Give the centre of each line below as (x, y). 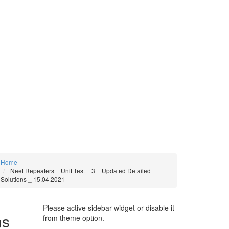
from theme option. (73, 218)
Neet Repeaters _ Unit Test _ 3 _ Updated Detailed (81, 170)
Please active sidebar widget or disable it (108, 208)
